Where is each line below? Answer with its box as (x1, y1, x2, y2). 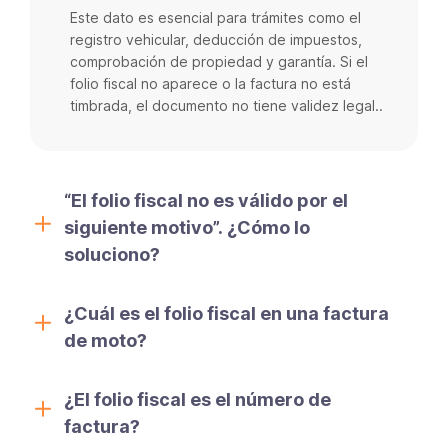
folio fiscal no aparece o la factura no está (70, 74, 351, 92)
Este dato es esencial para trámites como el (70, 8, 361, 26)
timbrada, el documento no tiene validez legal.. (70, 96, 383, 114)
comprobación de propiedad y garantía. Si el (70, 52, 368, 70)
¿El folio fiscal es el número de (64, 388, 331, 410)
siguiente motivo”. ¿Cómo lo (64, 216, 310, 238)
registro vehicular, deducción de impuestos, (70, 30, 362, 48)
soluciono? (64, 243, 160, 265)
